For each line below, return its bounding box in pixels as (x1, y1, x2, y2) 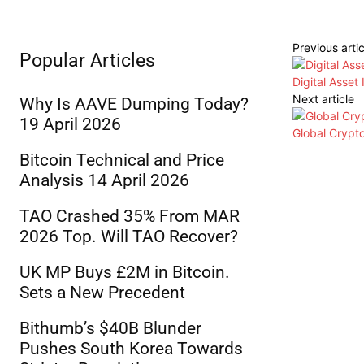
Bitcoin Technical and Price (19, 150, 224, 171)
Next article (292, 92, 354, 106)
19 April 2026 (19, 115, 121, 135)
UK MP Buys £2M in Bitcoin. (19, 262, 230, 283)
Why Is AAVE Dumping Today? (19, 94, 249, 115)
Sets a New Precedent (19, 283, 185, 303)
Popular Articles (19, 50, 155, 72)
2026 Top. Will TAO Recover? (19, 227, 238, 247)
